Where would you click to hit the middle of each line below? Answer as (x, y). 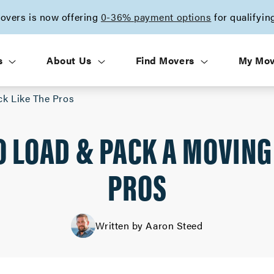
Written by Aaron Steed (149, 225)
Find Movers (165, 60)
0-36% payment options (156, 17)
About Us (69, 60)
